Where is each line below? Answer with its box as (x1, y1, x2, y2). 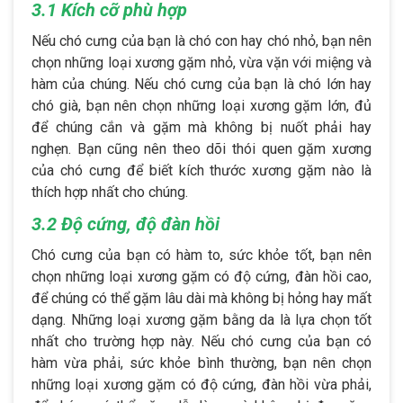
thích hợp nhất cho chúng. (31, 183, 188, 201)
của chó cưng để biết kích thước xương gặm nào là (31, 161, 372, 179)
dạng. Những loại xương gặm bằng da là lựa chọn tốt (31, 310, 372, 328)
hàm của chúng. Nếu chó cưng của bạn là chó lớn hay (31, 75, 372, 93)
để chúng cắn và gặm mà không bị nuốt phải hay (31, 118, 372, 136)
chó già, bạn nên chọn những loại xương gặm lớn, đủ (31, 96, 372, 114)
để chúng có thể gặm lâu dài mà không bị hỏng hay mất (31, 289, 372, 307)
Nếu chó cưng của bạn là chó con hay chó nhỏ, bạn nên (31, 31, 372, 49)
